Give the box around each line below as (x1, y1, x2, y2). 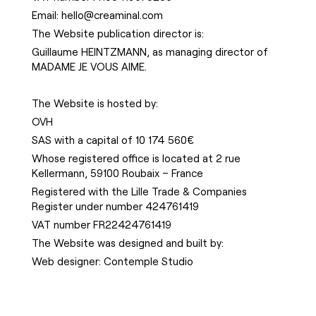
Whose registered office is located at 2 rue (31, 152, 241, 165)
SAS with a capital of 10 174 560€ (31, 133, 194, 147)
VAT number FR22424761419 (31, 218, 171, 231)
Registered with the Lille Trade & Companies (31, 185, 247, 198)
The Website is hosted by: (31, 97, 158, 110)
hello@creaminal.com (61, 8, 163, 22)
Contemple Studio (103, 255, 193, 268)
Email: (31, 8, 61, 22)
